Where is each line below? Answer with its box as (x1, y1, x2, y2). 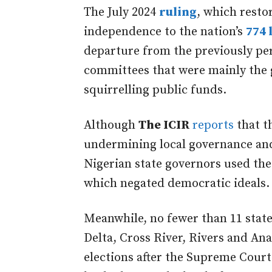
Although (84, 117, 138, 133)
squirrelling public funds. (84, 82, 229, 98)
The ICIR (138, 117, 189, 133)
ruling (159, 4, 197, 20)
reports (192, 117, 234, 133)
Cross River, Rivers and (120, 230, 248, 246)
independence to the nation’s (84, 24, 246, 39)
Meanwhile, (84, 211, 150, 226)
